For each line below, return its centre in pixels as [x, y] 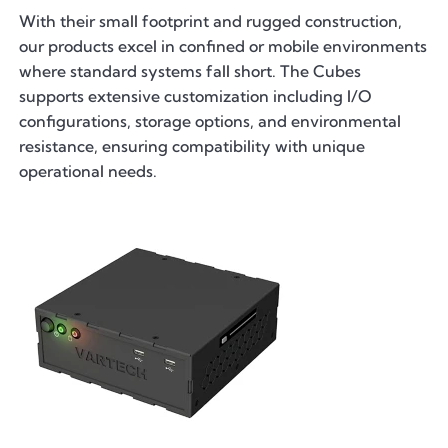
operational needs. [88, 170]
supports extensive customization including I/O [195, 95]
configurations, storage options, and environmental [210, 120]
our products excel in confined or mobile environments [223, 45]
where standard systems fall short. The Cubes [190, 70]
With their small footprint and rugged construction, [211, 20]
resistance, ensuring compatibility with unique [192, 145]
